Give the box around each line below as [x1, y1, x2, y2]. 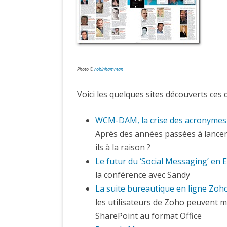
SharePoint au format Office [95, 210, 202, 221]
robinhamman [94, 66, 123, 72]
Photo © [77, 66, 94, 72]
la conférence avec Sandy [95, 169, 190, 180]
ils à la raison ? [95, 142, 150, 153]
